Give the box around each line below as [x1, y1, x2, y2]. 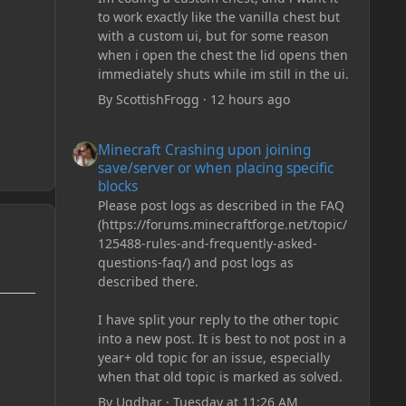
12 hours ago [209, 90, 290, 108]
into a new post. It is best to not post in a [97, 330, 346, 348]
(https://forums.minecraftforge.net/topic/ [97, 216, 347, 234]
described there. [97, 273, 198, 291]
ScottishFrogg [115, 90, 199, 108]
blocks [97, 177, 138, 197]
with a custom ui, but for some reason [97, 26, 329, 44]
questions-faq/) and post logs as [97, 254, 294, 272]
